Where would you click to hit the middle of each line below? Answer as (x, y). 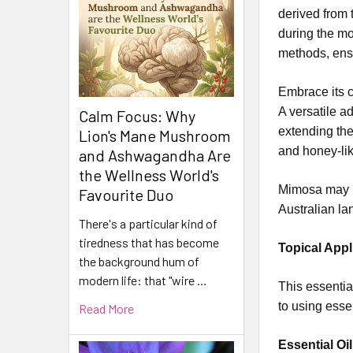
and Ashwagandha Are (155, 156)
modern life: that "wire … (143, 281)
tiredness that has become (149, 243)
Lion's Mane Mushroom (155, 136)
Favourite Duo (126, 195)
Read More (106, 309)
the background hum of (139, 262)
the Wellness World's (149, 175)
